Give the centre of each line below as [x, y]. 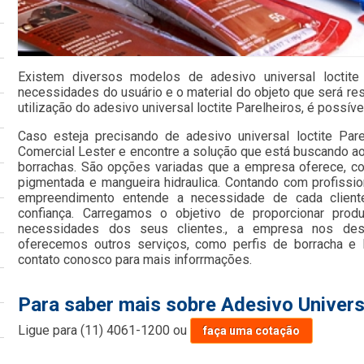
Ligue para [50, 330]
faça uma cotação [252, 330]
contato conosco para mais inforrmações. [135, 259]
